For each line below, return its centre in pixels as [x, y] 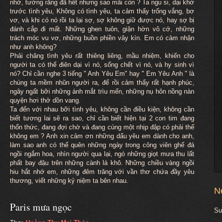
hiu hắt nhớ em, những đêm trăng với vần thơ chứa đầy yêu [102, 171]
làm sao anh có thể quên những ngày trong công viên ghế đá [102, 145]
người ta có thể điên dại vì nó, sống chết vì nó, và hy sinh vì [102, 64]
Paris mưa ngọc [41, 207]
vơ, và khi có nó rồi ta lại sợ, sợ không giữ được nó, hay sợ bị [102, 20]
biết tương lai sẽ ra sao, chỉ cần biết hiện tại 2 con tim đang [102, 118]
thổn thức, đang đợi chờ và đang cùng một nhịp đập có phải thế [102, 127]
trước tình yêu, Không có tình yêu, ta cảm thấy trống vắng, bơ [102, 11]
